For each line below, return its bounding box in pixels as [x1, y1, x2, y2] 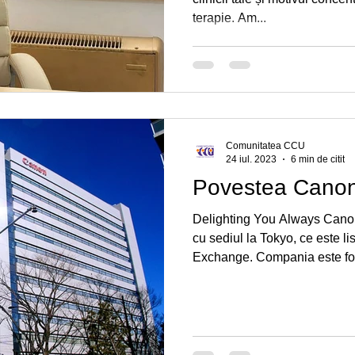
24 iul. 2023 [226, 153, 277, 165]
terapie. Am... [193, 11, 266, 25]
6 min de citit [291, 153, 345, 165]
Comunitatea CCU [226, 140, 305, 151]
